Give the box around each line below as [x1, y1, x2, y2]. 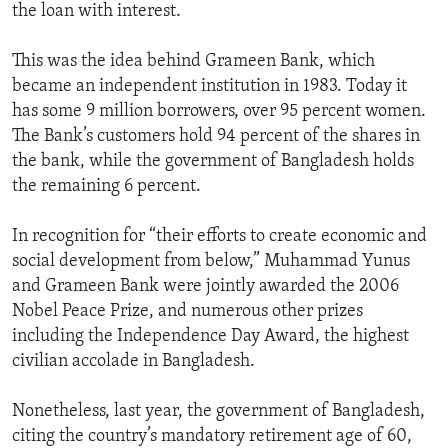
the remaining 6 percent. [12, 177, 201, 197]
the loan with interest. [12, 2, 181, 22]
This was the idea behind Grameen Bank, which [12, 52, 375, 72]
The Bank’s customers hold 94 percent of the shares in [12, 127, 420, 147]
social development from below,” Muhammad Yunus [12, 252, 410, 272]
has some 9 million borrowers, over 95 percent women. [12, 102, 426, 122]
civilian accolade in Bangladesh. [12, 352, 255, 372]
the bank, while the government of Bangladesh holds [12, 152, 414, 172]
